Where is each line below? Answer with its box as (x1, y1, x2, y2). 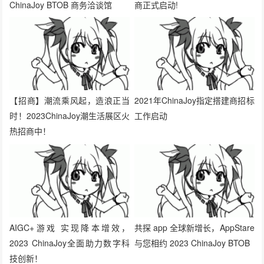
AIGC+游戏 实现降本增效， (9, 146, 130, 158)
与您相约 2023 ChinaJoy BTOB (134, 161, 250, 173)
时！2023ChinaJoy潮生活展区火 (9, 34, 130, 46)
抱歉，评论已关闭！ (9, 222, 74, 233)
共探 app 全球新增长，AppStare (134, 146, 255, 158)
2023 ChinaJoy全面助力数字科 (9, 161, 130, 173)
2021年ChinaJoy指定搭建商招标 (134, 18, 255, 31)
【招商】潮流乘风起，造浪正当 (9, 18, 130, 31)
